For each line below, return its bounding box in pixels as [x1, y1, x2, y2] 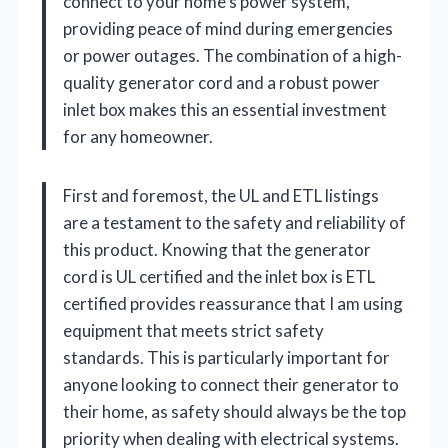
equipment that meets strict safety [63, 319, 324, 341]
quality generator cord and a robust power [63, 71, 380, 93]
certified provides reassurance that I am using [63, 292, 403, 314]
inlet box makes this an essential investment [63, 98, 387, 120]
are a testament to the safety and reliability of [63, 211, 406, 233]
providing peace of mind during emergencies [63, 17, 393, 39]
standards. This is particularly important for [63, 346, 390, 368]
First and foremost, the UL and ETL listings [63, 184, 379, 206]
